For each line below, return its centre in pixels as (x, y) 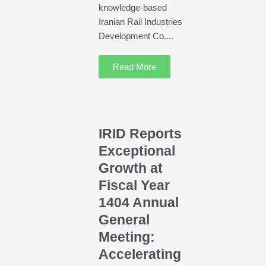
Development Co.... (136, 36)
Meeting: (126, 237)
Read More (134, 67)
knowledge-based (132, 8)
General (124, 220)
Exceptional (137, 151)
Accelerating (140, 254)
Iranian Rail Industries (140, 22)
